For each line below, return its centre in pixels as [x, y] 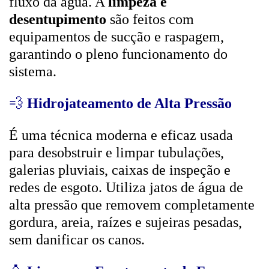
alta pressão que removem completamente [132, 205]
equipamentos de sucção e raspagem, [116, 37]
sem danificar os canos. [77, 240]
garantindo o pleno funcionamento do [118, 54]
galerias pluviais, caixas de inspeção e [120, 170]
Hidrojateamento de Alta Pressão [129, 103]
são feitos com [150, 19]
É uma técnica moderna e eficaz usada [121, 135]
